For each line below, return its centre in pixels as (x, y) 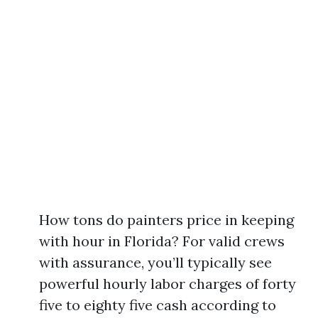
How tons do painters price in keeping (166, 220)
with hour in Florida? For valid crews (162, 241)
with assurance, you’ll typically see (155, 262)
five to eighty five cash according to (158, 305)
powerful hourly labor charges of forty (168, 284)
